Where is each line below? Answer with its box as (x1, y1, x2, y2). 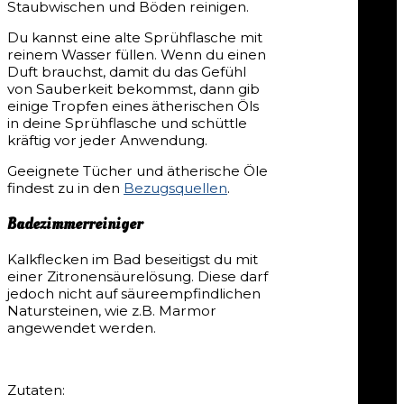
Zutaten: (7, 381, 65, 399)
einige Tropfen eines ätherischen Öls (7, 97, 259, 115)
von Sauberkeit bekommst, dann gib (7, 80, 260, 97)
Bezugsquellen (124, 179, 227, 197)
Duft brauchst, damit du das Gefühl (7, 63, 246, 80)
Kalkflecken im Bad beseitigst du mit (7, 251, 258, 269)
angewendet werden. (7, 319, 156, 337)
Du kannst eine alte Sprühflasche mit (7, 29, 262, 46)
